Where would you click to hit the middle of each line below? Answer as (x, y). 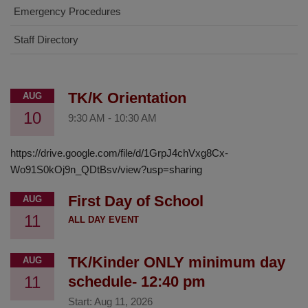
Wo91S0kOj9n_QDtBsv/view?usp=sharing (106, 170)
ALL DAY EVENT (103, 220)
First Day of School (136, 201)
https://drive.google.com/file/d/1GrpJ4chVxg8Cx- (119, 153)
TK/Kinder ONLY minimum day (177, 263)
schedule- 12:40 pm (137, 282)
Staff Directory (46, 40)
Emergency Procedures (67, 12)
